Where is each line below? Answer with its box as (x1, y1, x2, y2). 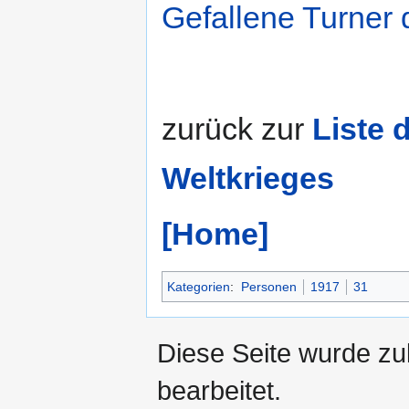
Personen (240, 279, 297, 295)
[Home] (162, 216, 268, 252)
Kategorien (167, 279, 230, 295)
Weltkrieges (162, 161, 334, 196)
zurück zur (162, 111, 312, 147)
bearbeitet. (157, 375, 281, 406)
